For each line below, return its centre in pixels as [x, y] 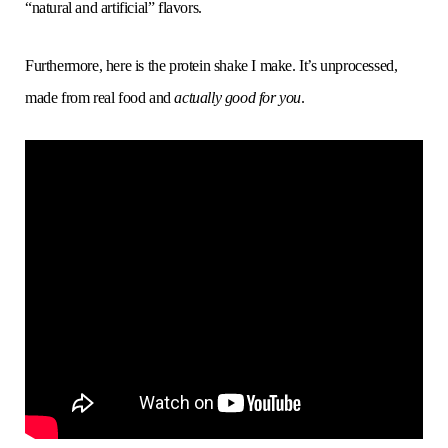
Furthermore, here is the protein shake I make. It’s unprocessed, [211, 66]
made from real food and [100, 98]
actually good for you [238, 98]
